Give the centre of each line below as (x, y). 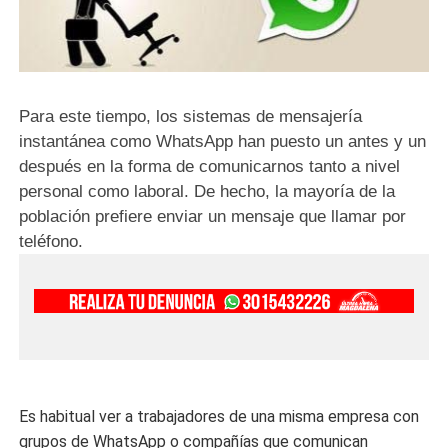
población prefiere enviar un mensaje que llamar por (213, 217)
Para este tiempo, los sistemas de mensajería (191, 117)
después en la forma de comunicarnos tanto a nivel (210, 167)
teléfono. (51, 242)
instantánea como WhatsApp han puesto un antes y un (223, 142)
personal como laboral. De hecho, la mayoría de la (207, 192)
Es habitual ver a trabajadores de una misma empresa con (219, 417)
